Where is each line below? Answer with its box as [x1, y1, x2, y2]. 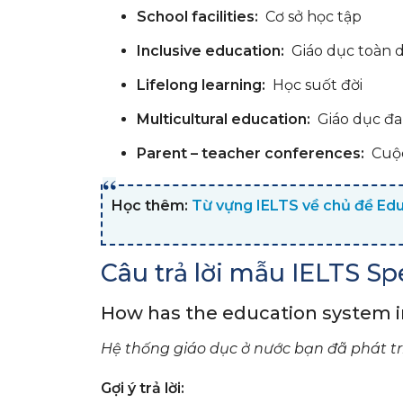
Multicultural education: [137, 110, 310, 128]
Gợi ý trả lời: [101, 379, 184, 397]
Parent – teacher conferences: [137, 144, 368, 162]
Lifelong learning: [137, 76, 265, 94]
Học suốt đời [265, 76, 363, 94]
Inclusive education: [137, 41, 284, 59]
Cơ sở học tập [258, 7, 362, 25]
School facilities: [137, 7, 258, 25]
